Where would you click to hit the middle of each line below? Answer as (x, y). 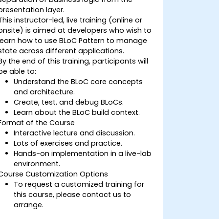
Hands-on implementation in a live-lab (83, 153)
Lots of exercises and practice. (68, 143)
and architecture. (44, 92)
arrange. (29, 205)
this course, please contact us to (73, 194)
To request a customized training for (79, 184)
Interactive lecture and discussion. (75, 133)
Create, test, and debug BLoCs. (69, 102)
